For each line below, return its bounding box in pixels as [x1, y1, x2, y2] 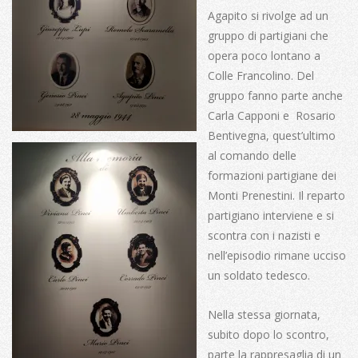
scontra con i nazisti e [208, 227, 320, 243]
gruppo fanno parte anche [208, 87, 343, 103]
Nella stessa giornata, [208, 306, 320, 322]
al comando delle [208, 147, 296, 163]
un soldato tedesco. [208, 267, 310, 283]
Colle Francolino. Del [208, 67, 314, 83]
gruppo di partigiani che [208, 27, 328, 43]
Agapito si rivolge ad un [208, 7, 328, 23]
